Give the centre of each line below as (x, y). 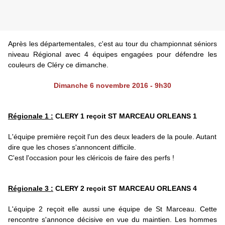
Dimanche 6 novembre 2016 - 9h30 (113, 86)
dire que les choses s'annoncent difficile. (72, 147)
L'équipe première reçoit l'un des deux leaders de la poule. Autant (112, 137)
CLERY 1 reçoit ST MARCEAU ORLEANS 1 (125, 116)
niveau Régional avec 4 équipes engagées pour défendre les (113, 54)
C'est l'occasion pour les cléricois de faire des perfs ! (91, 158)
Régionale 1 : (31, 116)
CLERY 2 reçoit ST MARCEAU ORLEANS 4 (125, 189)
